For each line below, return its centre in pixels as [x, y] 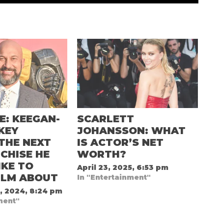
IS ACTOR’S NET [120, 142]
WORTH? [103, 154]
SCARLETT [105, 119]
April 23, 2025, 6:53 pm [123, 167]
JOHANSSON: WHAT [131, 130]
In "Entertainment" [114, 177]
